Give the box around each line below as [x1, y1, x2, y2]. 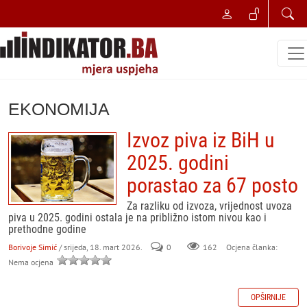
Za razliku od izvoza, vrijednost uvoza [127, 199, 292, 212]
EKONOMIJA [8, 99, 110, 119]
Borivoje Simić [8, 242, 57, 252]
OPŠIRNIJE [251, 293, 286, 302]
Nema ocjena [8, 257, 56, 267]
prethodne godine [8, 223, 86, 236]
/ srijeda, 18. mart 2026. [59, 242, 142, 252]
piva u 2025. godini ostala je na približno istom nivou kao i [8, 211, 267, 224]
